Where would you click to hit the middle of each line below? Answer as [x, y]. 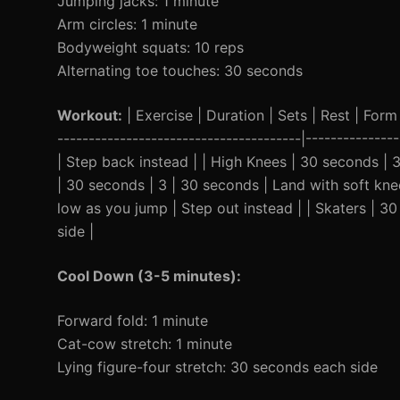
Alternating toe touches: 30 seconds [180, 71]
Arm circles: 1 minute [127, 24]
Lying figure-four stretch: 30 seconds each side [217, 367]
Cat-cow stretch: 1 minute [145, 344]
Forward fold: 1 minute [133, 321]
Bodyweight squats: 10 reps [150, 47]
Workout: [90, 115]
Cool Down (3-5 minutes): [149, 276]
